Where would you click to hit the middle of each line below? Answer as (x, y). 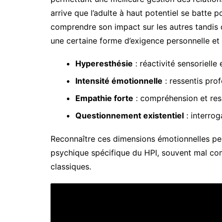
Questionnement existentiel (130, 115)
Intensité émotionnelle (119, 81)
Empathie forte (104, 98)
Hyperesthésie (104, 63)
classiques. (71, 166)
